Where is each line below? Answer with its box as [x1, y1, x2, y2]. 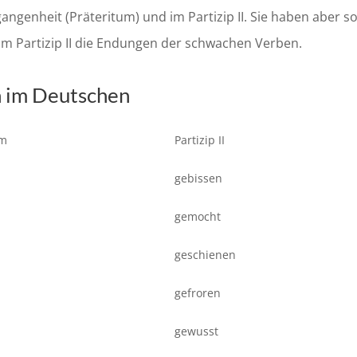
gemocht [175, 209, 221, 225]
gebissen [175, 171, 222, 186]
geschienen [175, 247, 236, 263]
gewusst [175, 324, 218, 339]
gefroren [175, 285, 221, 301]
